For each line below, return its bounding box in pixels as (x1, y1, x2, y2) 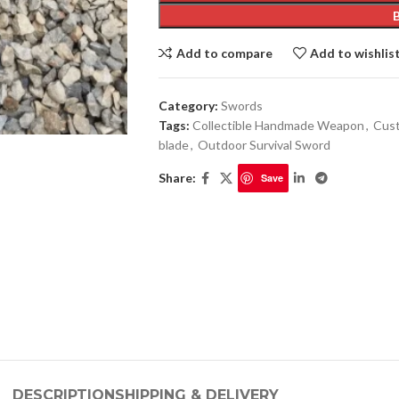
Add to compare (175, 45, 273, 61)
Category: (158, 98, 218, 113)
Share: (158, 170, 196, 185)
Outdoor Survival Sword (197, 137, 330, 152)
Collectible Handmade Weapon (191, 118, 364, 133)
